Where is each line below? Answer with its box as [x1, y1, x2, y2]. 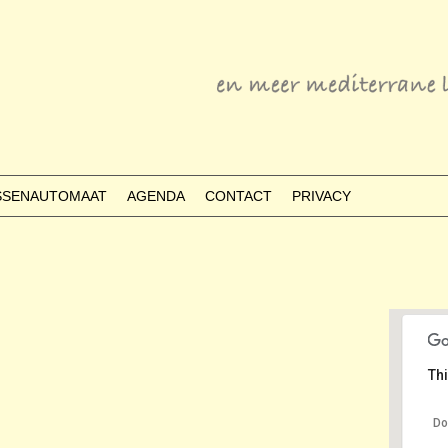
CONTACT [205, 188, 272, 204]
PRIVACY [292, 188, 351, 204]
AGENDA [127, 188, 185, 204]
